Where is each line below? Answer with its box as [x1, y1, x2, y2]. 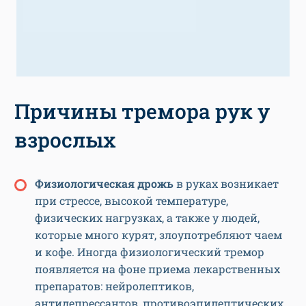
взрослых [14, 126, 116, 154]
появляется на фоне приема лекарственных [35, 262, 280, 277]
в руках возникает [173, 176, 279, 191]
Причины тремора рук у [14, 98, 270, 125]
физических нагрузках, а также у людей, [35, 210, 260, 225]
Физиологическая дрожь [35, 176, 173, 191]
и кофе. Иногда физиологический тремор [35, 245, 264, 260]
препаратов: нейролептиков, [35, 279, 194, 294]
